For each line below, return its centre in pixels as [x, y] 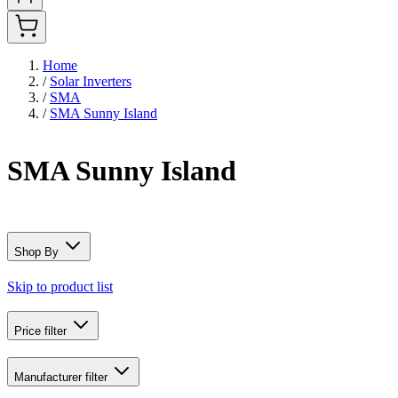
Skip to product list [60, 286]
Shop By [38, 251]
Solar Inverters [91, 81]
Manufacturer [50, 378]
